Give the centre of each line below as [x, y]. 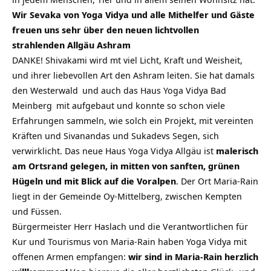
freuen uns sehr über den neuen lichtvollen [106, 30]
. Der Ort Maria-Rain [217, 181]
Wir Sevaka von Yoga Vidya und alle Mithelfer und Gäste [133, 15]
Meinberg [32, 106]
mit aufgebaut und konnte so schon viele [139, 106]
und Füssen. [37, 211]
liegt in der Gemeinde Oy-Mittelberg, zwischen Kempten [127, 196]
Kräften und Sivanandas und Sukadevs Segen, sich [116, 136]
